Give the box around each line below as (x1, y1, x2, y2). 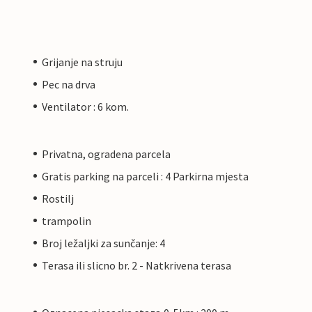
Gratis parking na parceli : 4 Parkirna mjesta (42, 169, 249, 183)
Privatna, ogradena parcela (42, 146, 171, 161)
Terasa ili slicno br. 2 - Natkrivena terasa (42, 258, 231, 272)
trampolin (42, 213, 91, 228)
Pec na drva (42, 77, 95, 91)
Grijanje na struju (42, 54, 123, 69)
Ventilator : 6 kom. (42, 99, 129, 114)
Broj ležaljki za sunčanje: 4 (42, 235, 165, 250)
